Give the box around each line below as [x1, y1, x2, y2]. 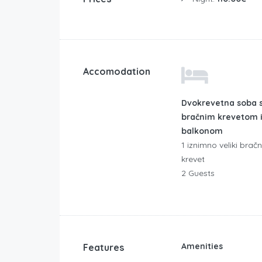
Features [83, 241, 124, 253]
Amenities [181, 240, 223, 251]
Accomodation [83, 65, 150, 77]
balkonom [181, 125, 223, 136]
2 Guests [181, 167, 215, 178]
